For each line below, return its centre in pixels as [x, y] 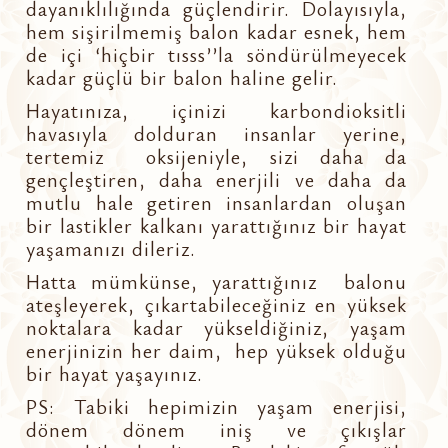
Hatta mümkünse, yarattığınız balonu [216, 281]
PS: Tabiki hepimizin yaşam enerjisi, [216, 406]
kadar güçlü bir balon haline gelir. [182, 77]
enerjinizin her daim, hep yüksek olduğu [216, 350]
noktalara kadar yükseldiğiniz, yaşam [216, 327]
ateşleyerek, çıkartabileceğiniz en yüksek [216, 304]
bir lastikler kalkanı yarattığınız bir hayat [216, 225]
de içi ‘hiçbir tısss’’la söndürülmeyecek [216, 54]
